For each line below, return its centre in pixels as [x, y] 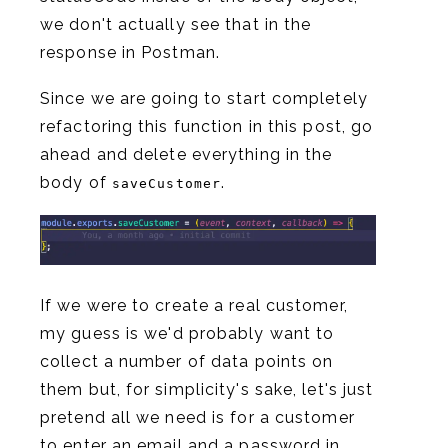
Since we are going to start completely [204, 99]
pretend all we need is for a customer [197, 417]
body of [76, 183]
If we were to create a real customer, [194, 305]
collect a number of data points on [187, 361]
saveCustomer [166, 184]
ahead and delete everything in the [186, 155]
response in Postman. [130, 53]
